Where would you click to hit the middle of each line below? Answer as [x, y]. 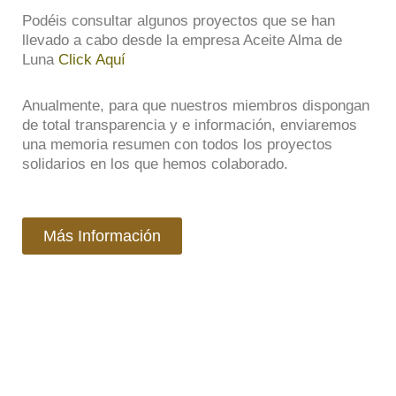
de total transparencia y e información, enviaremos [190, 125]
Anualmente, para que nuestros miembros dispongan [196, 105]
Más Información [102, 236]
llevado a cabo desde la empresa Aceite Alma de [182, 40]
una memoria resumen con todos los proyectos [177, 144]
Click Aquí [92, 59]
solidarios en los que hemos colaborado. [155, 164]
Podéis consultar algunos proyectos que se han [179, 20]
